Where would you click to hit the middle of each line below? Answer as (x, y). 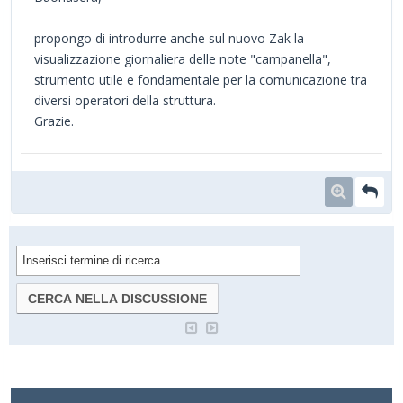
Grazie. (54, 121)
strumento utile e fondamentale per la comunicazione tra (201, 79)
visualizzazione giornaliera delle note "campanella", (183, 58)
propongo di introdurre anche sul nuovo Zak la (169, 38)
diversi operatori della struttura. (125, 100)
